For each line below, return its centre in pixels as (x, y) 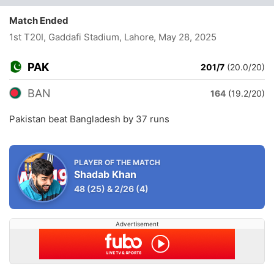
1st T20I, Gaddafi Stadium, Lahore (82, 37)
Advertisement (137, 224)
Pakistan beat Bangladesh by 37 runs (89, 119)
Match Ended (42, 20)
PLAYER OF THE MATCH (117, 162)
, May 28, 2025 (185, 37)
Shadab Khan (105, 174)
